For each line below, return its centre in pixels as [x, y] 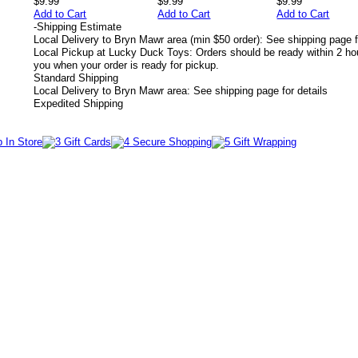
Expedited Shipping [78, 103]
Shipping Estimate [79, 26]
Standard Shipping [76, 78]
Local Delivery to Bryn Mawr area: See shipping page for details [181, 90]
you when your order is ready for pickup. [126, 65]
